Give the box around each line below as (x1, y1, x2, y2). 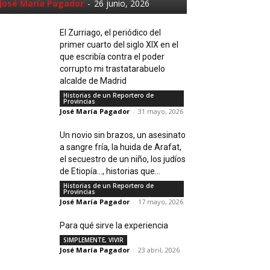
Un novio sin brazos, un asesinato (60, 130, 186, 140)
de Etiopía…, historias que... (60, 166, 161, 177)
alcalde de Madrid (60, 76, 127, 86)
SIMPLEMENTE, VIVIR (63, 236, 124, 245)
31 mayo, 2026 (138, 107, 184, 116)
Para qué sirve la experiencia (60, 221, 169, 231)
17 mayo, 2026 (138, 197, 184, 207)
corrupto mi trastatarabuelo (60, 64, 166, 74)
